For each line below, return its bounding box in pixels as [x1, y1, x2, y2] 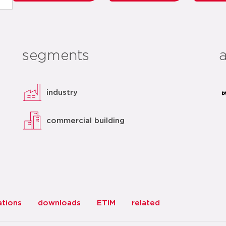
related [132, 199, 160, 207]
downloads [38, 199, 81, 207]
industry [46, 88, 78, 96]
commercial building [46, 117, 125, 125]
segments [22, 49, 90, 63]
